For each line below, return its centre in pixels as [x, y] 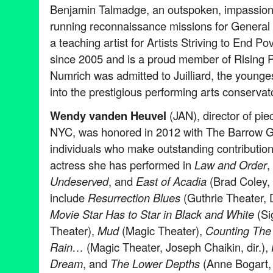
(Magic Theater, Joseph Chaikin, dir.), [179, 247]
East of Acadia [171, 181]
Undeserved [79, 181]
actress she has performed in [122, 165]
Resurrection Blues [136, 198]
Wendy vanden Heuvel [108, 116]
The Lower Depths [155, 264]
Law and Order [231, 165]
